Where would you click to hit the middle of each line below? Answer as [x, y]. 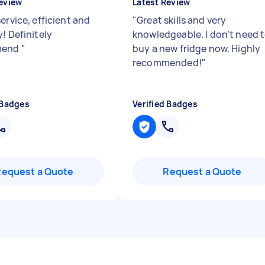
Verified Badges [165, 104]
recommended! [167, 63]
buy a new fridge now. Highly [197, 49]
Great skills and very [182, 20]
